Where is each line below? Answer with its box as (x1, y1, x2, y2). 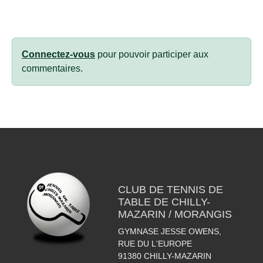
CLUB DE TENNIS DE (117, 184, 223, 196)
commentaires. (22, 63, 83, 74)
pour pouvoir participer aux (95, 49, 208, 60)
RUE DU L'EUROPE (117, 239, 192, 249)
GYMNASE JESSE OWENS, (117, 227, 221, 237)
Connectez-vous (22, 49, 95, 60)
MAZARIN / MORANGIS (117, 208, 232, 221)
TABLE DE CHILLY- (117, 196, 210, 208)
